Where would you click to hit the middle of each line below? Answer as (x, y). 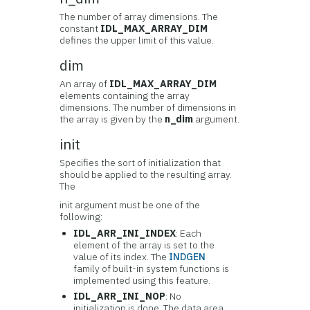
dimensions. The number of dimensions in (148, 107)
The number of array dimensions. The (139, 17)
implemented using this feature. (142, 280)
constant (80, 28)
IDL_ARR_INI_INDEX (125, 233)
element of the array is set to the (144, 245)
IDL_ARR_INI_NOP (120, 296)
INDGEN (188, 257)
